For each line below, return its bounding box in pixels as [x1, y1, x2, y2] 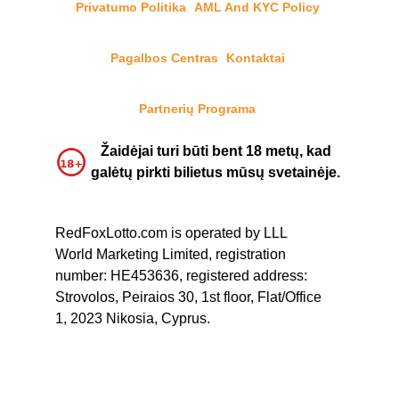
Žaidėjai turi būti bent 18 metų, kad [100, 143, 331, 159]
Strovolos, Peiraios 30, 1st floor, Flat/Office [55, 289, 322, 305]
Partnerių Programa [139, 102, 256, 116]
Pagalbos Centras [110, 51, 218, 65]
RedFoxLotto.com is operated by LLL [55, 225, 287, 240]
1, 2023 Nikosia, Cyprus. [55, 311, 210, 326]
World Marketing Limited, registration [55, 247, 286, 262]
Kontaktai [225, 51, 285, 65]
